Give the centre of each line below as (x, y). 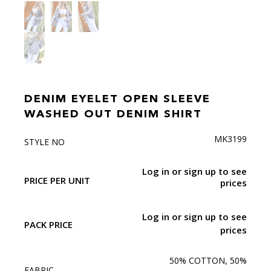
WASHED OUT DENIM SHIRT (113, 115)
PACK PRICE (48, 224)
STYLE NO (44, 142)
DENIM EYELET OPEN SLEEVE (117, 100)
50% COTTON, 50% (208, 261)
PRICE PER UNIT (57, 180)
